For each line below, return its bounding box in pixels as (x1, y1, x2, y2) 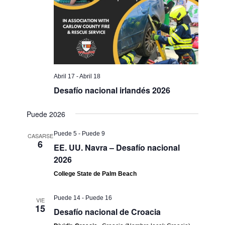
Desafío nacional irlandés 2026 (54, 84, 171, 96)
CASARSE (27, 131, 53, 140)
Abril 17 (54, 72, 75, 80)
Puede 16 (85, 194, 113, 201)
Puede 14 (54, 194, 81, 201)
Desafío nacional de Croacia (54, 205, 161, 217)
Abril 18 (79, 72, 101, 80)
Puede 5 (54, 130, 77, 137)
